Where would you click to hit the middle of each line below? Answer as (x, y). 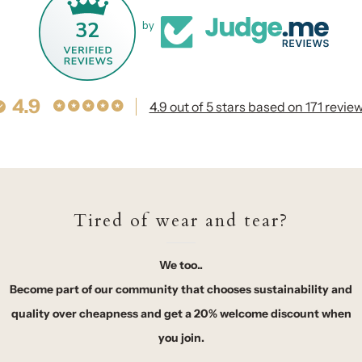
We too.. (181, 265)
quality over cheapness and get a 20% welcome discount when (181, 313)
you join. (181, 337)
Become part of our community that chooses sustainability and (181, 289)
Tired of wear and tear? (181, 220)
